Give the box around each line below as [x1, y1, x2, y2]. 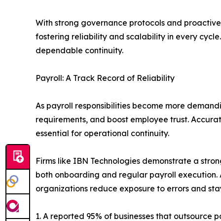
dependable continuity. [36, 45, 123, 55]
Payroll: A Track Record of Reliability [36, 73, 175, 83]
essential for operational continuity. [36, 128, 169, 138]
